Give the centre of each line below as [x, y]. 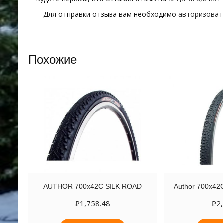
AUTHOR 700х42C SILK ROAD [93, 186]
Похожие [53, 60]
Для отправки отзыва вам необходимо [111, 14]
